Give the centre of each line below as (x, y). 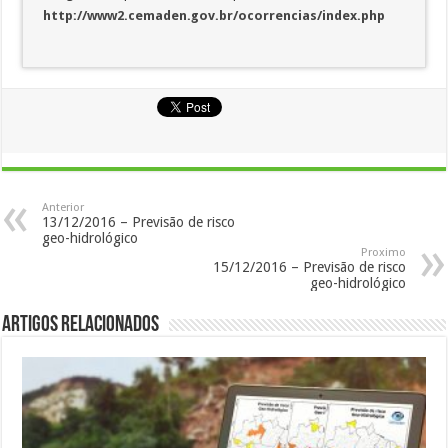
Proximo (383, 252)
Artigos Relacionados (81, 325)
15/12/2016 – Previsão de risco (309, 266)
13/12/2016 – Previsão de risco (139, 221)
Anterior (63, 207)
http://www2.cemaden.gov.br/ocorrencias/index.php (214, 15)
